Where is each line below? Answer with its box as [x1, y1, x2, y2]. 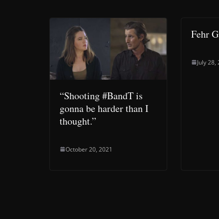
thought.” [60, 114, 96, 128]
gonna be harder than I [60, 101, 149, 115]
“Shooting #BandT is [60, 88, 143, 102]
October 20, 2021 [66, 145, 112, 153]
